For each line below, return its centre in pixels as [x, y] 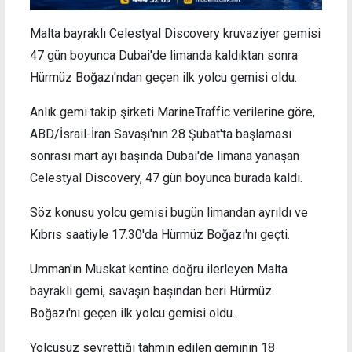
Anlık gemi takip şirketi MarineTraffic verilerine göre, [172, 112]
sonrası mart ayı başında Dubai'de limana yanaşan [165, 156]
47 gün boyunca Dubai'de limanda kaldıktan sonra [164, 55]
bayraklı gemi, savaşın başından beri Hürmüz [151, 291]
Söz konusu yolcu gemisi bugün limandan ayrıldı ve [169, 212]
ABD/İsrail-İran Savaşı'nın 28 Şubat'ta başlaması [161, 134]
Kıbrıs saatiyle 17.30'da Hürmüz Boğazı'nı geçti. [160, 234]
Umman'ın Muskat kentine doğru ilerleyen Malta [159, 269]
